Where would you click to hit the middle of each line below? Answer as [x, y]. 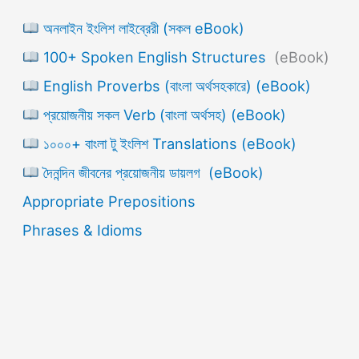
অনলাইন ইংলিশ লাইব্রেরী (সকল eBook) [141, 28]
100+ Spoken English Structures [154, 57]
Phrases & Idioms [83, 230]
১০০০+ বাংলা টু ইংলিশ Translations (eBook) [167, 144]
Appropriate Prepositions [109, 202]
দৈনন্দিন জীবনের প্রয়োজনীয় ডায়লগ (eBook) [151, 173]
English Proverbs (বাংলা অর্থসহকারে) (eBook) [175, 86]
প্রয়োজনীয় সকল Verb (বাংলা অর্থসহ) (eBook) [162, 115]
